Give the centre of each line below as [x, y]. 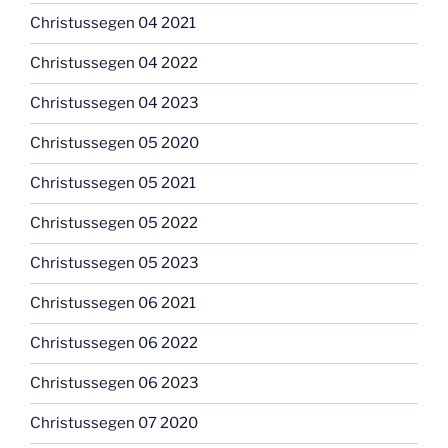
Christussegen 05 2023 [114, 263]
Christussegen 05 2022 [114, 223]
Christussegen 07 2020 [114, 423]
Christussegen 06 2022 [114, 343]
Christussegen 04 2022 [114, 63]
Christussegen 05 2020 [114, 143]
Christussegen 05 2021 [113, 183]
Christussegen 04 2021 [113, 23]
